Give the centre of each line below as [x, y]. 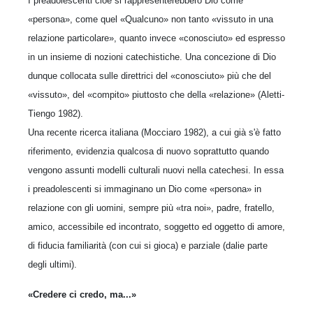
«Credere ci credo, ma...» [82, 294]
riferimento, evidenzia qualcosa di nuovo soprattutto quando [148, 151]
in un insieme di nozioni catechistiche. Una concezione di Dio [152, 57]
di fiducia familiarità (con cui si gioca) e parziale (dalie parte [148, 246]
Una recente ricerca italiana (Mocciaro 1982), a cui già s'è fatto [154, 132]
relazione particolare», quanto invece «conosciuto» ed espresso [156, 38]
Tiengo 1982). [56, 114]
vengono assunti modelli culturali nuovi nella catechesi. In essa [156, 170]
